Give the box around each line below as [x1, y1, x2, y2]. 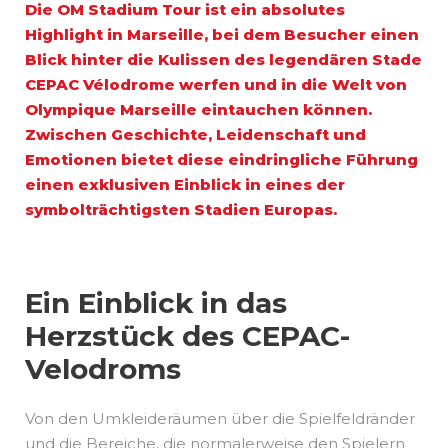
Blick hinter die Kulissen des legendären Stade [25, 49, 422, 69]
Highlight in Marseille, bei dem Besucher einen [25, 24, 419, 44]
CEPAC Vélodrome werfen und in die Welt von [25, 74, 407, 94]
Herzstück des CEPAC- [25, 318, 350, 353]
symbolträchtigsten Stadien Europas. [25, 199, 337, 219]
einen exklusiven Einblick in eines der [25, 174, 345, 194]
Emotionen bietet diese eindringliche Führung [25, 149, 418, 169]
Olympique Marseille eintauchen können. [25, 99, 372, 119]
